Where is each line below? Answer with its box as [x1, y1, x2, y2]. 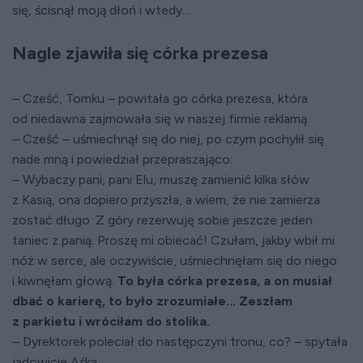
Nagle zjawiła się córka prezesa [12, 42, 268, 65]
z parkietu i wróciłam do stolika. [12, 314, 210, 330]
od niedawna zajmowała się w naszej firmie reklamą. [12, 111, 310, 127]
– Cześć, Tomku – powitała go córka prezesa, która [12, 91, 308, 107]
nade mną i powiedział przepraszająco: [12, 152, 233, 168]
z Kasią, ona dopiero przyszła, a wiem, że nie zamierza [12, 192, 320, 208]
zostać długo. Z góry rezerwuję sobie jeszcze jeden [12, 212, 313, 228]
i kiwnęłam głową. [12, 273, 117, 289]
